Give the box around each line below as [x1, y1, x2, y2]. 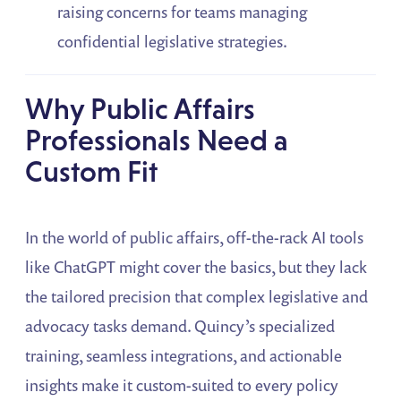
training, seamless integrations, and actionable [25, 344, 343, 366]
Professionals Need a [25, 123, 289, 157]
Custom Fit [25, 154, 158, 188]
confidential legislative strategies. [57, 30, 288, 52]
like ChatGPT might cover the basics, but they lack [25, 255, 368, 277]
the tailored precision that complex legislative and [25, 285, 369, 307]
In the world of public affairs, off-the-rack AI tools [25, 226, 364, 248]
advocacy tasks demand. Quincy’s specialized [25, 314, 336, 337]
